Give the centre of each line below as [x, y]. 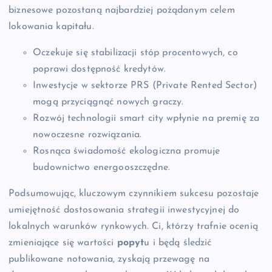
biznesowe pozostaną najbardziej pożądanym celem [122, 10]
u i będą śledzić [178, 243]
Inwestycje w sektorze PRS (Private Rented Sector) [145, 85]
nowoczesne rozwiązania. [87, 134]
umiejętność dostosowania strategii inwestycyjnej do [124, 210]
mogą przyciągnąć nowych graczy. [108, 102]
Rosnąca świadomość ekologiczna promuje [127, 151]
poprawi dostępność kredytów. [100, 69]
